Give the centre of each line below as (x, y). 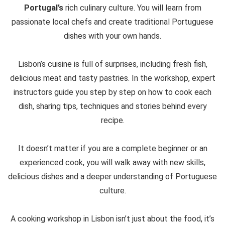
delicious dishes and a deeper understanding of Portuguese (113, 176)
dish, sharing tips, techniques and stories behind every (113, 106)
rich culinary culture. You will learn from (132, 8)
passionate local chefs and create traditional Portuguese (113, 22)
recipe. (113, 120)
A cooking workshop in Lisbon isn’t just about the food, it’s (113, 218)
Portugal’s (43, 8)
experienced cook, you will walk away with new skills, (113, 162)
